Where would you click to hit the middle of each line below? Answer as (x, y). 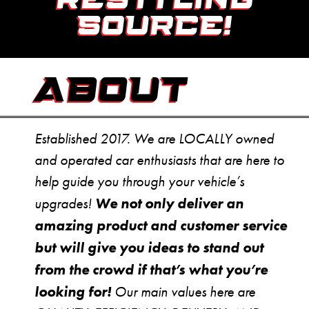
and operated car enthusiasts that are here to (159, 160)
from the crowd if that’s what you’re (151, 270)
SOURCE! (154, 28)
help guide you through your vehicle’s (139, 182)
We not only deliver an (169, 203)
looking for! (73, 292)
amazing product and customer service (161, 226)
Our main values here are (183, 292)
